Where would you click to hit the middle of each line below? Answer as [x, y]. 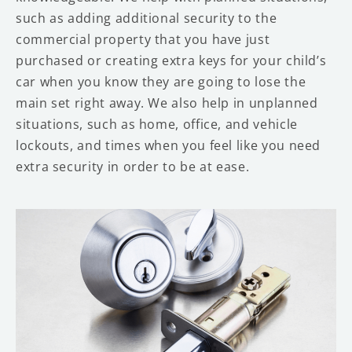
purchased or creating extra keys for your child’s [171, 60]
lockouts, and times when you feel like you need [169, 145]
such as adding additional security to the [147, 18]
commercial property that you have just [143, 39]
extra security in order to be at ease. [133, 166]
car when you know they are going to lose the [161, 81]
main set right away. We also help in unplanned [167, 103]
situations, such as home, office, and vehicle [157, 124]
